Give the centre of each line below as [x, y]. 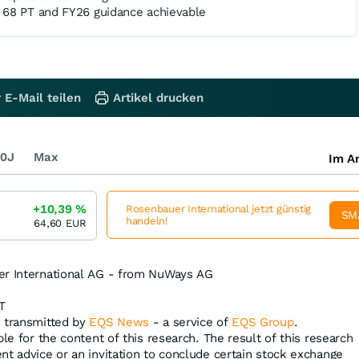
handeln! [147, 221]
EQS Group [263, 322]
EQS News [119, 322]
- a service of [191, 322]
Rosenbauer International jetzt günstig [219, 209]
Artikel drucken [158, 98]
